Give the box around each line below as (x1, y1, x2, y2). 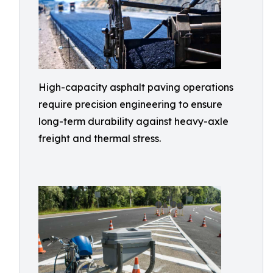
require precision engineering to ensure (38, 97, 222, 110)
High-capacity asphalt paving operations (38, 80, 233, 93)
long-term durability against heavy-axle (38, 115, 229, 127)
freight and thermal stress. (38, 132, 161, 144)
